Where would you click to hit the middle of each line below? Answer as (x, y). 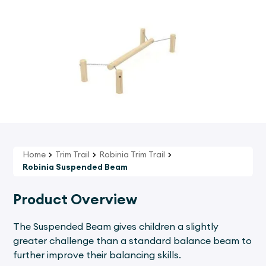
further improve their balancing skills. (97, 255)
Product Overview (75, 200)
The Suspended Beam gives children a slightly (116, 227)
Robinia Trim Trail (132, 155)
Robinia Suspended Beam (75, 167)
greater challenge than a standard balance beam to (133, 241)
